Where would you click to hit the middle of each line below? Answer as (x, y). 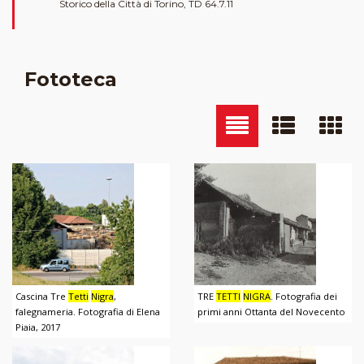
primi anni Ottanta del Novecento (272, 311)
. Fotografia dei (304, 296)
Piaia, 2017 (38, 327)
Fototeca (71, 79)
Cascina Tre (42, 296)
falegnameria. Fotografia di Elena (88, 311)
